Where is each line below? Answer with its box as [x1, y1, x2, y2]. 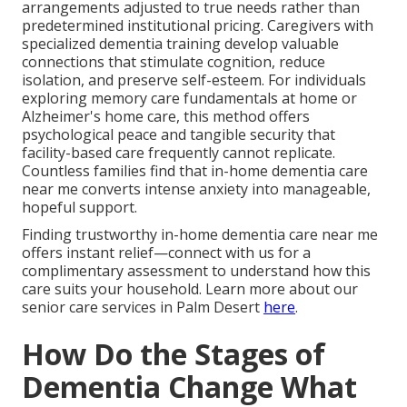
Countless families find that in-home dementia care [22, 161, 368, 182]
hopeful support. [22, 197, 137, 218]
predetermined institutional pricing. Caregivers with [22, 15, 373, 36]
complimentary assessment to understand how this [22, 261, 371, 282]
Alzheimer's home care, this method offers [22, 106, 310, 127]
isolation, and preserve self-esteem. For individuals [22, 70, 366, 91]
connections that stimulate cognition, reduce [22, 52, 325, 73]
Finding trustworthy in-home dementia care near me [22, 224, 378, 245]
